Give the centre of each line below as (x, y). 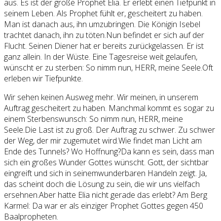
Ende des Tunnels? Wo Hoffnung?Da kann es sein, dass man (109, 151)
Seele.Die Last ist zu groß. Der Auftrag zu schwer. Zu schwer (110, 129)
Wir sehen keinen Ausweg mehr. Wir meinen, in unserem (101, 97)
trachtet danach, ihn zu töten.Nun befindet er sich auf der (104, 35)
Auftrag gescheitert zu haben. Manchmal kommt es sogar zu (109, 108)
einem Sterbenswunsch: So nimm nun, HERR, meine (93, 119)
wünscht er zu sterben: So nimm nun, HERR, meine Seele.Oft (109, 67)
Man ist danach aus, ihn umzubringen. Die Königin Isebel (102, 24)
